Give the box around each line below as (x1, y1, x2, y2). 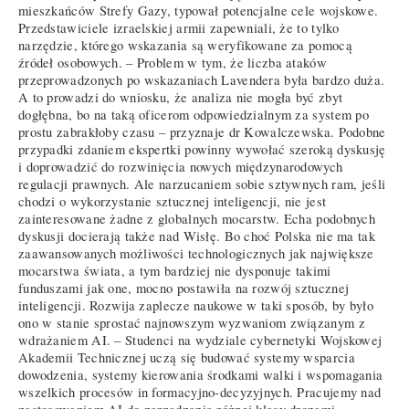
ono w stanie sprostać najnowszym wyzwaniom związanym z (18, 313, 365, 331)
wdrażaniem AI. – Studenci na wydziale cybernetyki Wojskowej (18, 330, 383, 349)
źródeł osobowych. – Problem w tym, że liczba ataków (18, 53, 327, 71)
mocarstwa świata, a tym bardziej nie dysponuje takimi (18, 261, 331, 279)
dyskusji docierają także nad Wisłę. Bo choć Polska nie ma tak (18, 226, 375, 245)
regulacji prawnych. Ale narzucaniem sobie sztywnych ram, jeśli (18, 174, 386, 193)
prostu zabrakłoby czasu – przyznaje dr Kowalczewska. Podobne (18, 122, 386, 141)
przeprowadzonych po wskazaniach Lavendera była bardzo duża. (18, 70, 385, 89)
